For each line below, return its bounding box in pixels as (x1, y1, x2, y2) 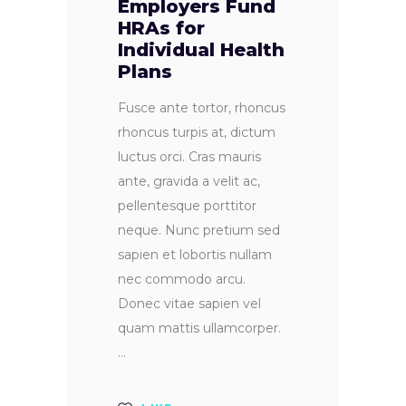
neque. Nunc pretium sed (118, 222, 280, 239)
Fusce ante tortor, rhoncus (118, 100, 285, 117)
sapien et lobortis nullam (118, 246, 272, 264)
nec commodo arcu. (118, 271, 246, 288)
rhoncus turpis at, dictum (118, 124, 275, 141)
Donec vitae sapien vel (118, 295, 261, 313)
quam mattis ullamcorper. (118, 320, 281, 337)
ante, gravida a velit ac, (118, 173, 260, 190)
